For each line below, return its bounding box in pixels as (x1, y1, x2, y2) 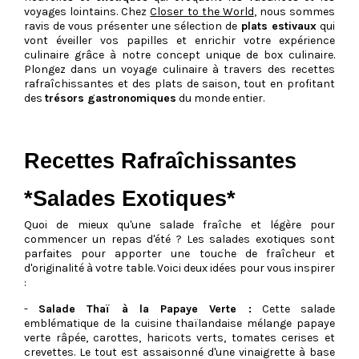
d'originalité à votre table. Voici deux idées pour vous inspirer (24, 261, 335, 276)
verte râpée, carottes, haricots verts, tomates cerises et (24, 331, 335, 345)
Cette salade (251, 302, 336, 317)
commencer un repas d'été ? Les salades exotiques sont (24, 232, 335, 247)
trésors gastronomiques (45, 91, 176, 106)
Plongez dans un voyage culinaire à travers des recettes (24, 63, 335, 77)
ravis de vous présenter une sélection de (24, 19, 237, 34)
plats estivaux (237, 19, 317, 34)
